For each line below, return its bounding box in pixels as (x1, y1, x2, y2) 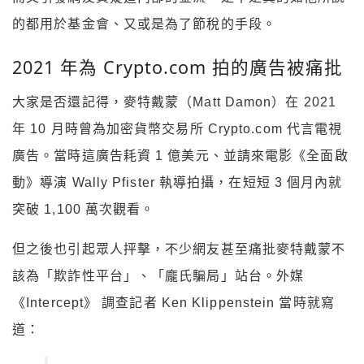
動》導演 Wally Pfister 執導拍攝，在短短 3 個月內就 (12, 175, 343, 189)
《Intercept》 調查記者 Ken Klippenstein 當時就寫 (12, 295, 335, 310)
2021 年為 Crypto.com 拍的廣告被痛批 (12, 54, 343, 79)
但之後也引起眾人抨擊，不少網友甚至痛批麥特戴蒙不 (12, 241, 346, 256)
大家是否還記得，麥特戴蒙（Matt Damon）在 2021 (12, 94, 336, 109)
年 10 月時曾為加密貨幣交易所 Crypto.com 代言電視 (12, 121, 343, 136)
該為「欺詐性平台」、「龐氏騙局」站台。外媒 (12, 268, 305, 283)
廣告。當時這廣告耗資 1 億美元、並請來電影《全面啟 (12, 148, 349, 162)
